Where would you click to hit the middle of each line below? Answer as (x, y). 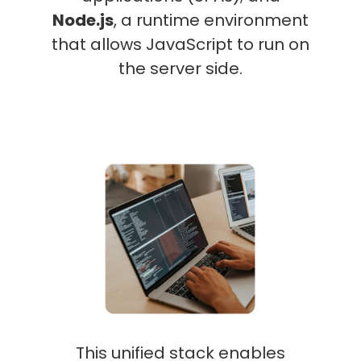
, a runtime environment (211, 20)
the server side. (180, 68)
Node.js (83, 20)
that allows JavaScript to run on (180, 44)
